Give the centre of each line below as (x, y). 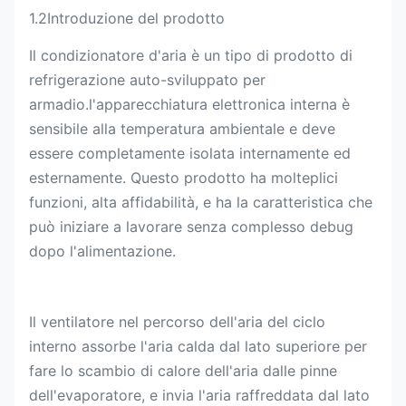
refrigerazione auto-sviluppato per (147, 80)
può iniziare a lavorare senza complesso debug (191, 227)
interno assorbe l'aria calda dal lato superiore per (198, 346)
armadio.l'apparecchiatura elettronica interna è (189, 104)
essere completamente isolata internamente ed (190, 153)
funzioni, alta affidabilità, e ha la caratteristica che (201, 202)
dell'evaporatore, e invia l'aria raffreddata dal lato (199, 395)
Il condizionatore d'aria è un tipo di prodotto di (191, 55)
